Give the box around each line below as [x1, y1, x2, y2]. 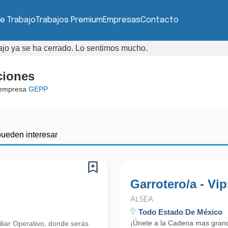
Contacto [140, 16, 179, 24]
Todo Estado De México [138, 208, 222, 216]
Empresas [102, 16, 140, 24]
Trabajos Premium [35, 16, 103, 24]
